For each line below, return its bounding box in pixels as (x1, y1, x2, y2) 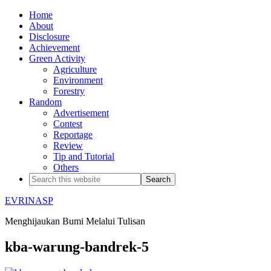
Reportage (53, 129, 93, 140)
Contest (53, 119, 82, 129)
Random (29, 97, 62, 107)
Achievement (29, 42, 80, 53)
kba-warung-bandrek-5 (5, 238, 149, 255)
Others (53, 162, 79, 172)
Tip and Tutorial (53, 151, 114, 162)
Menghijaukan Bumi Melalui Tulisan (5, 216, 145, 226)
